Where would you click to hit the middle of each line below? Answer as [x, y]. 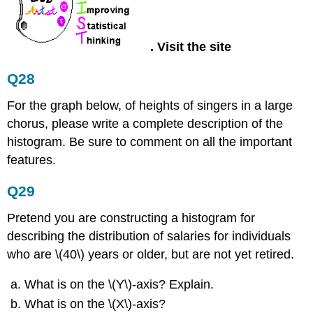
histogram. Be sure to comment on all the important [150, 141]
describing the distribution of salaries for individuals [149, 236]
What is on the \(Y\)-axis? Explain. [119, 284]
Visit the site [195, 47]
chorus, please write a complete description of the [145, 123]
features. [32, 160]
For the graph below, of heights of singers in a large [150, 105]
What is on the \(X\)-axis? [95, 304]
